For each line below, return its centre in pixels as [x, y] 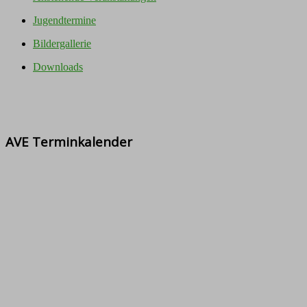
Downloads [58, 67]
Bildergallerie [62, 44]
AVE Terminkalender [69, 141]
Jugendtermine [64, 20]
